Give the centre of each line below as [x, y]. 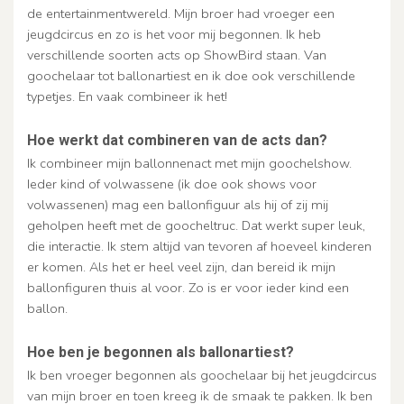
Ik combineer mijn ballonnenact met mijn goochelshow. [189, 163]
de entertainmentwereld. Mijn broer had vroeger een [181, 13]
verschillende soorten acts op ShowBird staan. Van [177, 55]
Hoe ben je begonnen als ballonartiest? [161, 352]
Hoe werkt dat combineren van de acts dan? [177, 140]
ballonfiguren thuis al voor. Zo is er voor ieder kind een [188, 287]
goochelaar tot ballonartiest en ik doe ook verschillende [191, 75]
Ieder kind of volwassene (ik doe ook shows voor [172, 184]
